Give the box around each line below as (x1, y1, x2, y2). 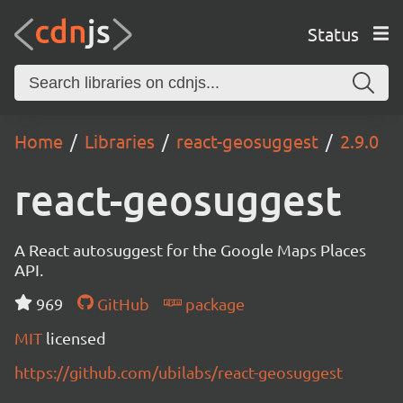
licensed (46, 328, 106, 347)
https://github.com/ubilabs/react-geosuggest (14, 363, 343, 381)
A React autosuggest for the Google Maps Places (14, 240, 366, 259)
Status (307, 22, 359, 45)
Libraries (85, 130, 155, 152)
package (181, 294, 245, 313)
